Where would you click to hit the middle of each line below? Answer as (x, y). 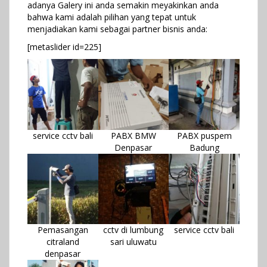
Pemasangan (63, 230)
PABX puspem (204, 135)
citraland (63, 242)
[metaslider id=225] (64, 47)
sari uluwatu (133, 242)
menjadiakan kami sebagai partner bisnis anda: (117, 29)
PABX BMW (133, 135)
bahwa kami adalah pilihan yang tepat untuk (112, 17)
